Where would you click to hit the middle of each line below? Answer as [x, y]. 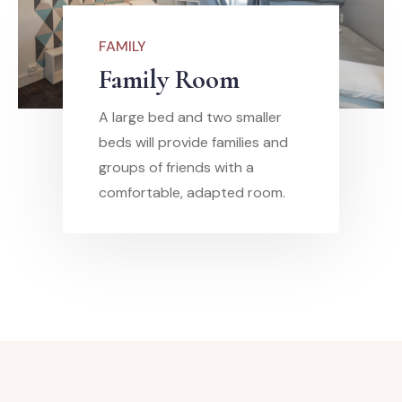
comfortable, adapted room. [192, 193]
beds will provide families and [193, 143]
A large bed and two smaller [190, 118]
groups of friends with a [176, 168]
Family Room [169, 80]
